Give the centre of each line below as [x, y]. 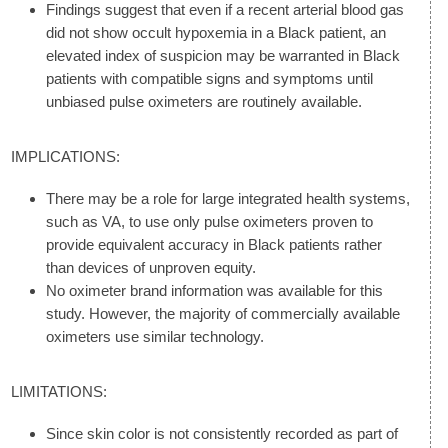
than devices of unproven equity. [151, 267]
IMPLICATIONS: [65, 156]
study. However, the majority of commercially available [223, 313]
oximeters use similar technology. [155, 336]
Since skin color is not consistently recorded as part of [222, 433]
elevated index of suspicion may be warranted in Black [223, 55]
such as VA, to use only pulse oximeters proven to [209, 221]
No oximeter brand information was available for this [214, 290]
